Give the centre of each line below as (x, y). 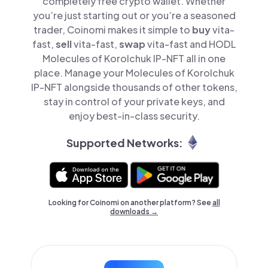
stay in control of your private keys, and (134, 101)
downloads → (134, 211)
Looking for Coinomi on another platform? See (130, 202)
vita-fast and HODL (191, 44)
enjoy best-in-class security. (134, 116)
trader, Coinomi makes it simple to (113, 30)
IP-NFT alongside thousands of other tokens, (134, 87)
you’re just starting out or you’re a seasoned (134, 15)
